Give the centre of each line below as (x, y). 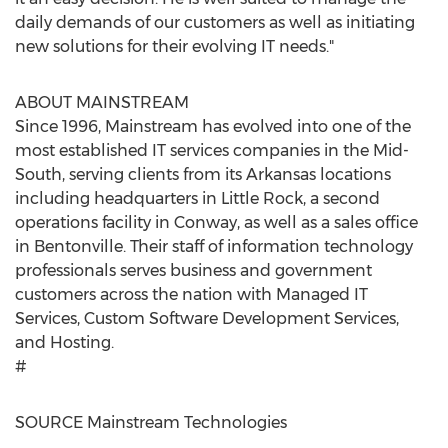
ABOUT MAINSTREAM (102, 102)
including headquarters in (118, 198)
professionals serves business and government (193, 270)
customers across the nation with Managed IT (191, 294)
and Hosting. (64, 342)
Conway (205, 222)
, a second (341, 198)
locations (353, 174)
